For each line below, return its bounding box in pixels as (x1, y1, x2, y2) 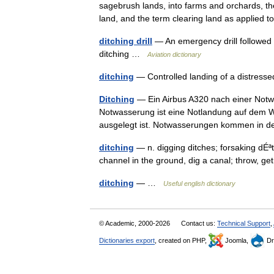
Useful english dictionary (163, 180, 235, 187)
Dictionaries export (99, 237, 155, 244)
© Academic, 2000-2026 (99, 220, 172, 227)
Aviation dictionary (147, 51, 201, 58)
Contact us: (181, 220, 217, 227)
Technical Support (217, 220, 270, 227)
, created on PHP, (155, 237, 209, 244)
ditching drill (99, 36, 152, 46)
